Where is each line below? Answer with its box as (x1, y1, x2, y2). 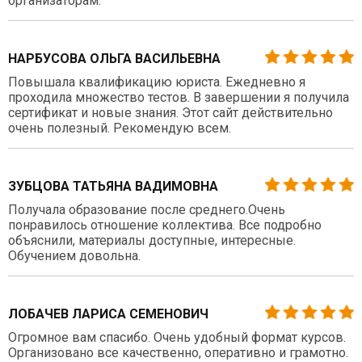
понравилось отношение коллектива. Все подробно (8, 217, 322, 233)
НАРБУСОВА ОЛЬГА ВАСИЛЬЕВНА (8, 50, 221, 66)
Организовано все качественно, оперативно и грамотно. (8, 344, 348, 360)
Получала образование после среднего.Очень (8, 201, 285, 217)
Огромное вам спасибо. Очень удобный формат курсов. (8, 329, 346, 345)
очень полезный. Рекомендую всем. (8, 120, 231, 136)
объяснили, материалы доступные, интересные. (8, 232, 296, 248)
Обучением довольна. (8, 247, 141, 263)
